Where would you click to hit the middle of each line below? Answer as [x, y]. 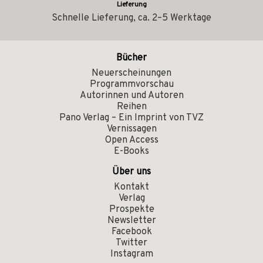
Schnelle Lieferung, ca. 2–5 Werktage [131, 18]
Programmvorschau [131, 85]
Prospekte [131, 210]
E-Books [131, 151]
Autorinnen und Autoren [131, 96]
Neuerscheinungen [131, 73]
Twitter [131, 243]
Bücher [131, 58]
